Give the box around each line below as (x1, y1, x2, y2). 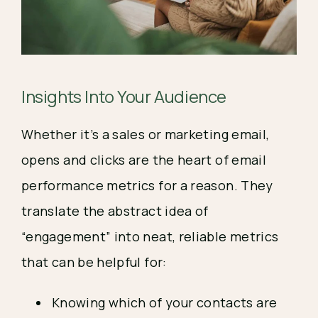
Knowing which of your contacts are (52, 294, 278, 312)
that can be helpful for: (21, 253, 167, 271)
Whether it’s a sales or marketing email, (21, 126, 270, 143)
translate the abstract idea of (21, 202, 209, 220)
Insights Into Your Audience (21, 84, 226, 109)
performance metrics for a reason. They (21, 177, 273, 194)
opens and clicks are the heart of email (21, 151, 267, 169)
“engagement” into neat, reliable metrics (21, 228, 279, 246)
